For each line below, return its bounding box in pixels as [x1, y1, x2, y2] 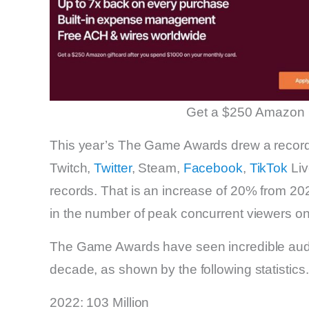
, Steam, [131, 160, 183, 175]
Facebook [183, 160, 243, 175]
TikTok [249, 160, 288, 175]
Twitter [94, 160, 132, 175]
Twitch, [50, 160, 94, 175]
